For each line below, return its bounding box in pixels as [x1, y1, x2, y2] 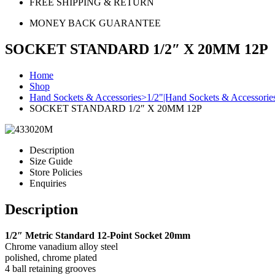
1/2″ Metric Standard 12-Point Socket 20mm [5, 230, 190, 241]
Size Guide [29, 155, 72, 166]
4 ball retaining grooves [5, 263, 96, 274]
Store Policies [29, 166, 82, 177]
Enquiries [29, 177, 66, 188]
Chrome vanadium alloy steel [5, 241, 118, 252]
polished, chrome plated [5, 252, 97, 263]
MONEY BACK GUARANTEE [29, 18, 161, 28]
